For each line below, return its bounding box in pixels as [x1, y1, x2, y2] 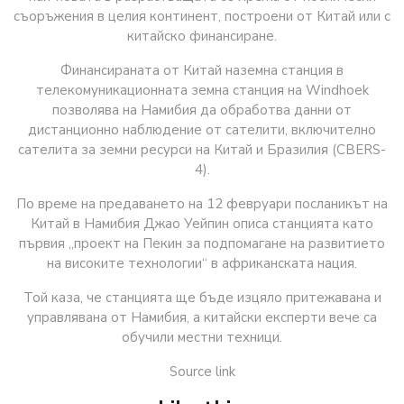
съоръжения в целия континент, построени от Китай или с [14, 6, 390, 25]
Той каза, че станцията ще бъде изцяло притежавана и [23, 288, 381, 307]
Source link [169, 362, 235, 381]
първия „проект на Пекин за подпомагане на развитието [19, 234, 385, 252]
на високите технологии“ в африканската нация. [47, 253, 357, 272]
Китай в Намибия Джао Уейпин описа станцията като [31, 214, 373, 233]
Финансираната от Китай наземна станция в [60, 60, 344, 79]
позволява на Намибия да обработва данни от [52, 100, 352, 119]
